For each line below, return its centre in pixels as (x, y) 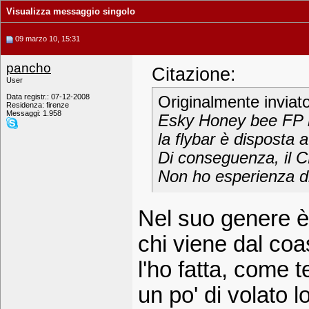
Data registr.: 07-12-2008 (48, 97)
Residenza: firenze (38, 105)
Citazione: (194, 74)
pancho (29, 68)
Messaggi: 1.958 (34, 113)
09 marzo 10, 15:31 (47, 39)
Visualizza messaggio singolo (71, 11)
